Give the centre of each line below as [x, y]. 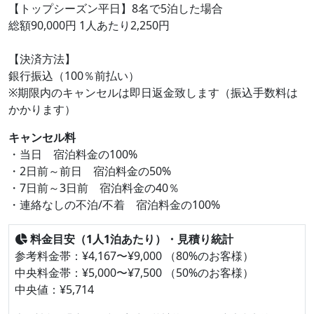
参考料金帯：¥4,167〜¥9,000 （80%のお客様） [134, 256]
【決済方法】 [42, 59]
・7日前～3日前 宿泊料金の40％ [94, 188]
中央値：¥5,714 [54, 290]
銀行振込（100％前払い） [74, 76]
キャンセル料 [42, 138]
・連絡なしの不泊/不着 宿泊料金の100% [114, 205]
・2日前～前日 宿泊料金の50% [90, 171]
